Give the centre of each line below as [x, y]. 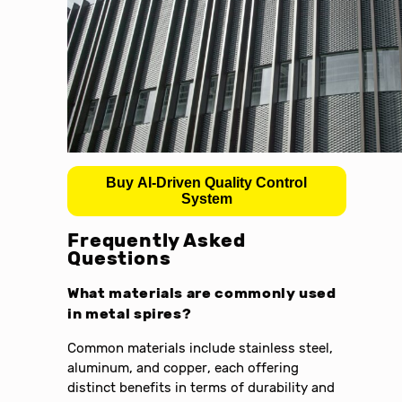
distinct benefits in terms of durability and [201, 387]
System [206, 199]
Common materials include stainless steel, [201, 348]
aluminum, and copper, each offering [184, 367]
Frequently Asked [157, 241]
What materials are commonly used [202, 293]
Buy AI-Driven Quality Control [207, 183]
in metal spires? [130, 314]
